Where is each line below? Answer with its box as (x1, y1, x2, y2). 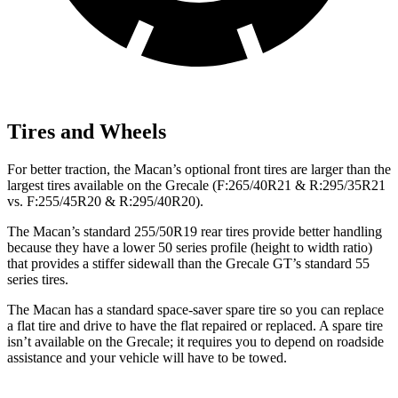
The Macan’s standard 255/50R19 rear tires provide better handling (7, 223, 382, 239)
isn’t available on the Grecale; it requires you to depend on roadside (7, 333, 384, 349)
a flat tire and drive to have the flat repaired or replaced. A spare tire (7, 317, 383, 333)
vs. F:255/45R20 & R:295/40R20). (7, 193, 203, 209)
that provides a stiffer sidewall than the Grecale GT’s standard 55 (7, 255, 370, 271)
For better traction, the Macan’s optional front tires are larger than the (7, 161, 391, 177)
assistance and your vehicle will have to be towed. (7, 349, 287, 365)
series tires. (7, 271, 68, 287)
